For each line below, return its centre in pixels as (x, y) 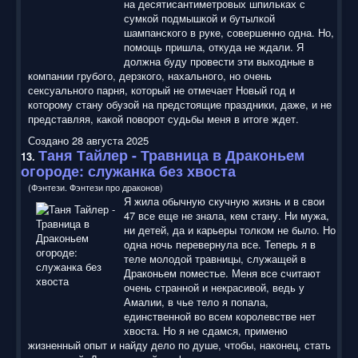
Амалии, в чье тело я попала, (196, 301)
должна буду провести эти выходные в (219, 61)
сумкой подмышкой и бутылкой (199, 18)
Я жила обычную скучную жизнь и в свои (224, 201)
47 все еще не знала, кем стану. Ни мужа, (227, 215)
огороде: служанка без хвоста (128, 171)
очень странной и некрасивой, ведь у (214, 287)
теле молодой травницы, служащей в (215, 258)
